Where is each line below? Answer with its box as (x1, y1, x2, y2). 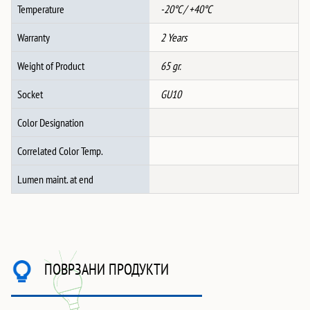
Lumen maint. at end (17, 172, 93, 187)
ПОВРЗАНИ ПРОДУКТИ (44, 259, 169, 280)
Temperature (17, 2, 64, 17)
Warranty (17, 30, 50, 45)
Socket (17, 87, 43, 102)
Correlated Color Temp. (17, 144, 103, 158)
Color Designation (17, 116, 84, 130)
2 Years (161, 30, 187, 45)
